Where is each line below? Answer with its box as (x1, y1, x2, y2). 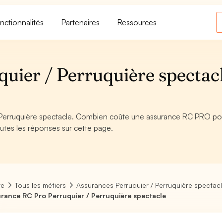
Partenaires (61, 17, 100, 27)
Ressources (117, 17, 157, 27)
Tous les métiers (15, 181, 66, 189)
